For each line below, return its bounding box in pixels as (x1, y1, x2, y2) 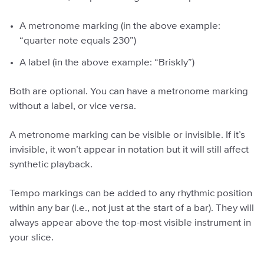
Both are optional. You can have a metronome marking (9, 87, 248, 97)
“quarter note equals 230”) (19, 36, 136, 47)
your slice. (9, 233, 54, 243)
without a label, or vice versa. (9, 101, 136, 112)
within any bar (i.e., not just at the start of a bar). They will (9, 203, 254, 214)
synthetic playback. (9, 160, 93, 170)
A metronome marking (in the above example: (19, 21, 220, 32)
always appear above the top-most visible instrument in (9, 218, 251, 229)
